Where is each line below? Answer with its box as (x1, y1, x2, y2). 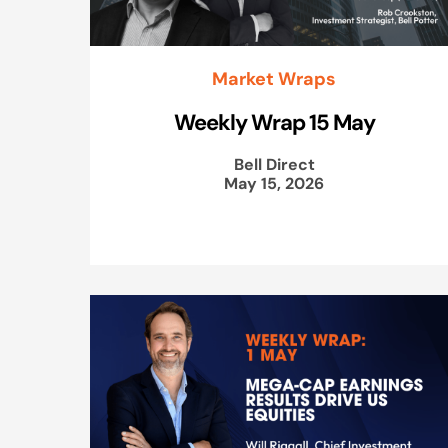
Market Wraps (212, 66, 336, 90)
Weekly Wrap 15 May (173, 107, 375, 136)
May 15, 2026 (224, 172, 324, 193)
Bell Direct (233, 153, 315, 174)
